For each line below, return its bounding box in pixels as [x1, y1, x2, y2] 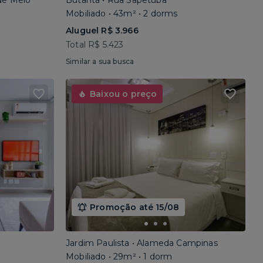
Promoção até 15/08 [90, 202, 180, 213]
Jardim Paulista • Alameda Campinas [66, 238, 218, 248]
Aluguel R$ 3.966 [66, 25, 139, 36]
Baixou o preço [90, 89, 157, 99]
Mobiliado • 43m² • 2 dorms [66, 8, 178, 19]
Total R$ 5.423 [66, 39, 124, 50]
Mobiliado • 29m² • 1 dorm [66, 251, 173, 262]
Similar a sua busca [66, 57, 134, 66]
